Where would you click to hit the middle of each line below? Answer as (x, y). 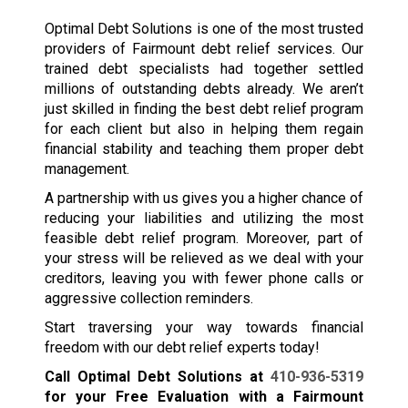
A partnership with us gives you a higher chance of (204, 199)
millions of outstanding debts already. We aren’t (204, 89)
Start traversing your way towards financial (204, 328)
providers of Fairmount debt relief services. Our (204, 49)
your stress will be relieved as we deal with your (204, 259)
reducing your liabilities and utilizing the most (204, 219)
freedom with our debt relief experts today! (182, 348)
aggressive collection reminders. (148, 299)
